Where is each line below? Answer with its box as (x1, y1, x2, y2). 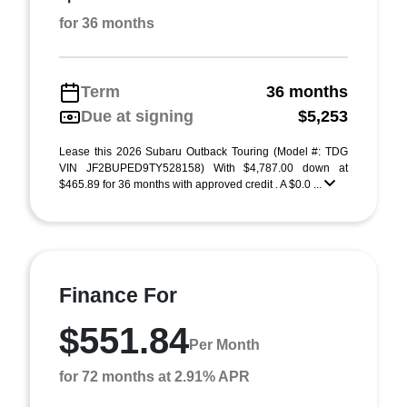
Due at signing (81, 107, 194, 125)
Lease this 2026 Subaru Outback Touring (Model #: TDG (59, 145, 348, 158)
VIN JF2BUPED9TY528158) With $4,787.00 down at (59, 162, 348, 174)
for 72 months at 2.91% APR (59, 369, 250, 384)
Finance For (59, 283, 177, 307)
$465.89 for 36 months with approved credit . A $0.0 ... (59, 178, 324, 191)
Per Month (189, 336, 260, 352)
